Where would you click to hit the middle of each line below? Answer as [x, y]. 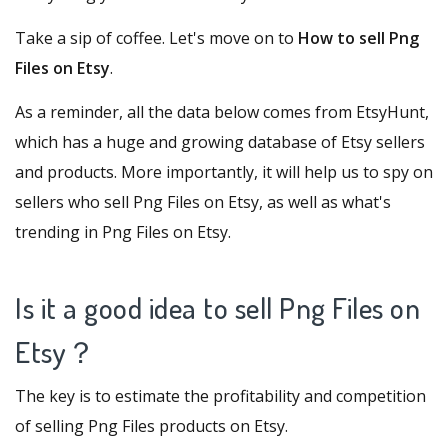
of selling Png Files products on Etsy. [151, 425]
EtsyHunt [390, 111]
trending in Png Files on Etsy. [123, 231]
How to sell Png [358, 37]
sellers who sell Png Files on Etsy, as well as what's [203, 201]
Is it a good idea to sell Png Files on [217, 307]
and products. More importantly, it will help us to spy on [224, 171]
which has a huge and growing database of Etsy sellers [220, 141]
